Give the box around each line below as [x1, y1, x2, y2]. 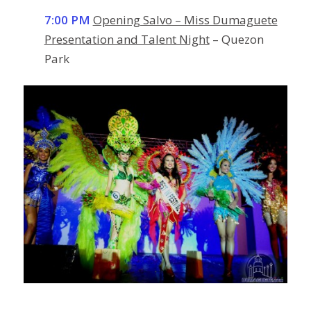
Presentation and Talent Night [44, 31, 210, 47]
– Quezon [209, 31, 264, 47]
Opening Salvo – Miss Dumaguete [92, 11, 278, 28]
